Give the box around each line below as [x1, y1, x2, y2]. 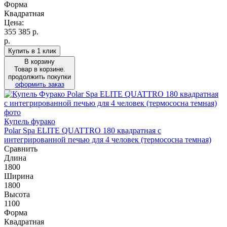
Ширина [4, 171, 33, 180]
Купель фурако [4, 117, 55, 126]
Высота [4, 190, 30, 199]
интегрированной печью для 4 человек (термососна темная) [4, 135, 211, 144]
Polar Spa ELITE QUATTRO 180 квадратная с [4, 126, 161, 135]
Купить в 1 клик [8, 47, 56, 55]
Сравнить [4, 144, 37, 153]
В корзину [24, 57, 55, 65]
